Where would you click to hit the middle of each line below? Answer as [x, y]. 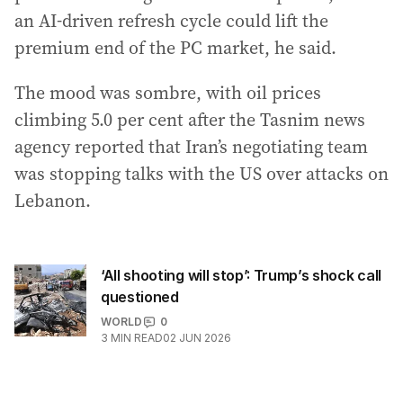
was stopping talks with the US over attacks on [201, 174]
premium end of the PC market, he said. [175, 48]
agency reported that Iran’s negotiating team [191, 147]
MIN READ [137, 338]
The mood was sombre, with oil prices [168, 93]
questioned [140, 297]
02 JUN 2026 [197, 338]
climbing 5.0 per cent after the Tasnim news [190, 120]
